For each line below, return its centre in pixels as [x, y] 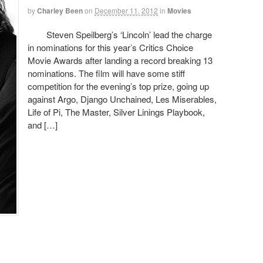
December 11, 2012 [126, 10]
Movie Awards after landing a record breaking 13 [120, 60]
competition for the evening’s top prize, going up [118, 86]
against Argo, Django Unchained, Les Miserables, [122, 99]
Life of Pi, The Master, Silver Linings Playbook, [116, 112]
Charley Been [60, 10]
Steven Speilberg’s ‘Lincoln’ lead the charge [120, 35]
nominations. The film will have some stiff [106, 73]
